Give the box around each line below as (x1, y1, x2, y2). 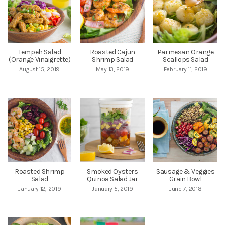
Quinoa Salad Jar (87, 174, 138, 183)
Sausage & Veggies (156, 167, 215, 176)
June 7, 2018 (169, 185, 202, 192)
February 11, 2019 (163, 66, 207, 73)
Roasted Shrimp (15, 167, 65, 176)
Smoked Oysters (87, 167, 138, 176)
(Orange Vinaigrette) (8, 55, 71, 64)
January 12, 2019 (18, 185, 61, 192)
